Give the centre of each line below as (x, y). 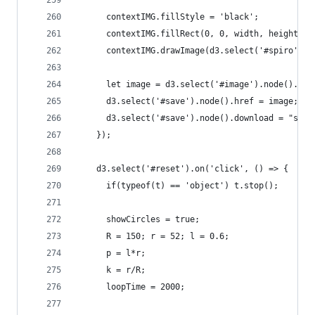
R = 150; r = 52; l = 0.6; (153, 236)
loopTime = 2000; (131, 287)
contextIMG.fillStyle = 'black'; (168, 17)
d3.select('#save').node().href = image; (187, 101)
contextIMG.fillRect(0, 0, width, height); (192, 34)
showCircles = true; (138, 219)
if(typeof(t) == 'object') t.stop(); (178, 186)
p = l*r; (111, 253)
